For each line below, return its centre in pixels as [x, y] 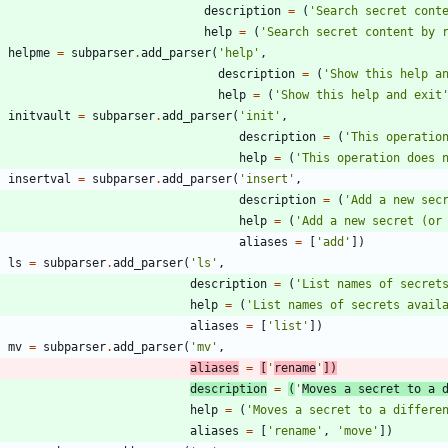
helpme [29, 53]
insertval [39, 179]
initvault [39, 116]
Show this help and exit [361, 95]
